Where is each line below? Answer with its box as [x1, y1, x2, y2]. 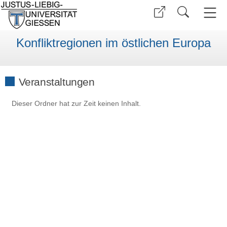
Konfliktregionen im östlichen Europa [16, 36, 211, 50]
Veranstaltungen [18, 75, 95, 88]
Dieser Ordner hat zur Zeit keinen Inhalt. [12, 100, 141, 108]
